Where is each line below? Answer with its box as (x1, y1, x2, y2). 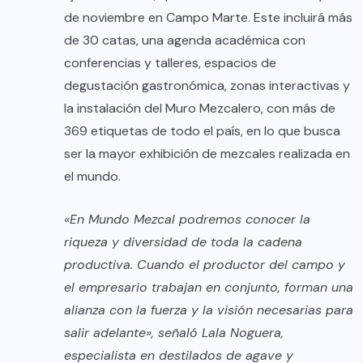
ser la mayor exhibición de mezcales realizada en (64, 144, 350, 162)
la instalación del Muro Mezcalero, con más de (64, 99, 335, 117)
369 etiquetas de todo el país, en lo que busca (64, 122, 340, 139)
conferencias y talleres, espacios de (64, 53, 276, 71)
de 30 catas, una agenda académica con (64, 31, 305, 49)
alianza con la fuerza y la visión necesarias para (64, 301, 353, 318)
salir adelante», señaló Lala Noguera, (64, 323, 284, 341)
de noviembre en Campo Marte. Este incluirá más (64, 8, 352, 26)
